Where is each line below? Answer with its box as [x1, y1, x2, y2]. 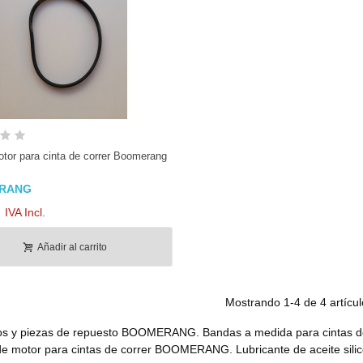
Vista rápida [45, 129, 98, 141]
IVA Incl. [5, 205, 45, 219]
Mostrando [224, 295, 284, 309]
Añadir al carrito [36, 241, 107, 253]
